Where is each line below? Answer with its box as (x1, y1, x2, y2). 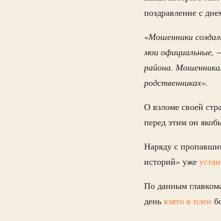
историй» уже (144, 155, 199, 168)
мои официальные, (144, 46, 214, 58)
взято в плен (164, 195, 212, 207)
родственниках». (144, 76, 208, 89)
